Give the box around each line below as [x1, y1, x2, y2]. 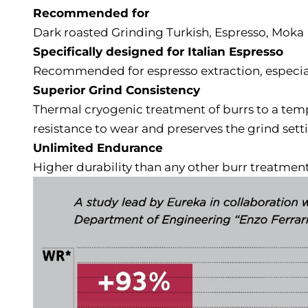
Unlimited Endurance [33, 140, 163, 155]
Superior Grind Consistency [33, 82, 200, 97]
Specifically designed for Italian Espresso [33, 44, 283, 58]
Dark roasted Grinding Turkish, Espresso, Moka [33, 25, 304, 39]
